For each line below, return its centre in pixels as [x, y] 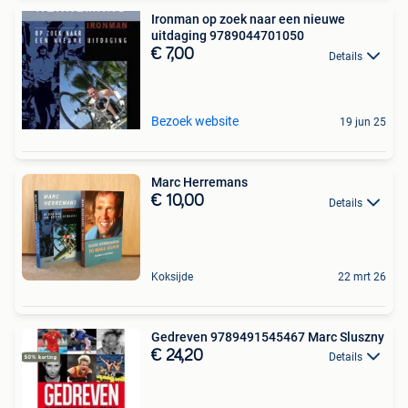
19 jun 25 [363, 122]
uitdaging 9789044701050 [228, 36]
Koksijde [172, 276]
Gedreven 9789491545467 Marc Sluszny [268, 337]
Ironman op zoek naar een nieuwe [248, 20]
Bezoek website [195, 122]
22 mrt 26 [362, 276]
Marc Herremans [199, 183]
